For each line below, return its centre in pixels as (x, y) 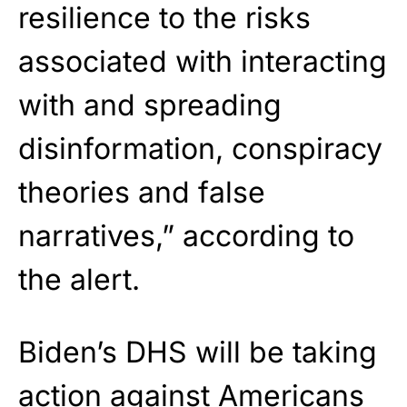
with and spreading (150, 105)
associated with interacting (203, 62)
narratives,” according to (186, 236)
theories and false (142, 193)
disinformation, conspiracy (200, 149)
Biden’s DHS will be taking (198, 352)
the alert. (79, 280)
